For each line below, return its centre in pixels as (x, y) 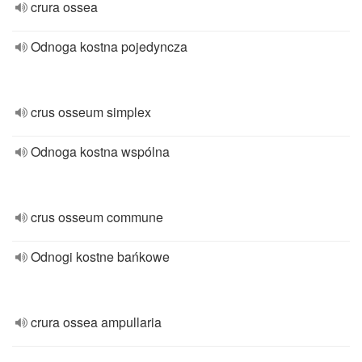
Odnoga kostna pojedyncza (109, 46)
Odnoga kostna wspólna (100, 152)
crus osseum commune (97, 217)
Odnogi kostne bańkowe (100, 257)
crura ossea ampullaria (96, 322)
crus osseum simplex (91, 112)
